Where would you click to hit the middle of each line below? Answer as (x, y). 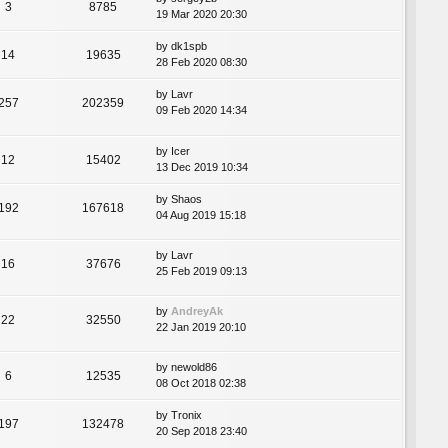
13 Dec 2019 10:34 (202, 166)
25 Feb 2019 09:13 (201, 270)
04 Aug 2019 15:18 (201, 214)
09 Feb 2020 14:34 (201, 110)
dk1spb (189, 46)
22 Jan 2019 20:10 (201, 326)
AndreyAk (197, 310)
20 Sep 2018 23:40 (201, 430)
